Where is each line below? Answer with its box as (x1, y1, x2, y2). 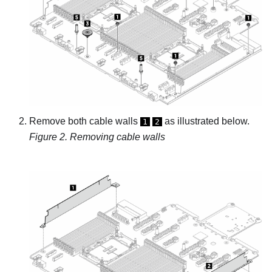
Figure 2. (29, 131, 70, 142)
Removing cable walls (70, 131, 165, 142)
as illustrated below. (162, 115, 250, 126)
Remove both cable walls (29, 115, 140, 126)
